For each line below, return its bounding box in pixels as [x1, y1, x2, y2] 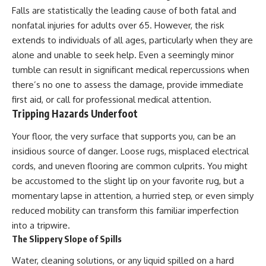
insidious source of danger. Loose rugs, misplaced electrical [12, 145, 249, 157]
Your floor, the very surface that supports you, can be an [12, 130, 236, 142]
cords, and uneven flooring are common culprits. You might [12, 160, 248, 172]
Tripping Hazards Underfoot [12, 107, 138, 121]
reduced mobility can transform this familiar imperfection [12, 204, 239, 216]
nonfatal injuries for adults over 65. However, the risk [12, 20, 224, 31]
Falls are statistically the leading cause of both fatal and [12, 5, 236, 17]
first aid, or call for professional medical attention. [12, 94, 211, 106]
